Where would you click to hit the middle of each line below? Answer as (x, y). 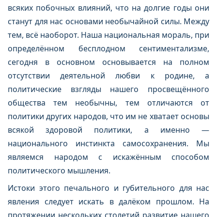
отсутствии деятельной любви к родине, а (108, 76)
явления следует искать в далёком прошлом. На (108, 201)
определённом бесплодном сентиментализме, (108, 48)
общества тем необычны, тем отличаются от (108, 103)
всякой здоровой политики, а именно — (108, 130)
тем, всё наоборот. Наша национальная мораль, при (108, 35)
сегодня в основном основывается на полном (108, 62)
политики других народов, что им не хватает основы (108, 116)
